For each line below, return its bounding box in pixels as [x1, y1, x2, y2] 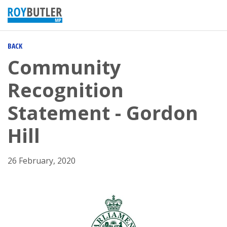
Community [8, 54, 121, 80]
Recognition [8, 77, 124, 103]
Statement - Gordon [8, 99, 198, 126]
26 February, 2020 [8, 155, 75, 166]
